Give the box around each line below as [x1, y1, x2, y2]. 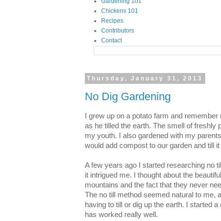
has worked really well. [85, 210, 158, 219]
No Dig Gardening [85, 90, 171, 103]
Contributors [101, 27, 134, 34]
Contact [101, 37, 122, 44]
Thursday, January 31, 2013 [87, 75, 203, 82]
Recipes [101, 17, 123, 24]
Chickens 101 [101, 7, 138, 14]
